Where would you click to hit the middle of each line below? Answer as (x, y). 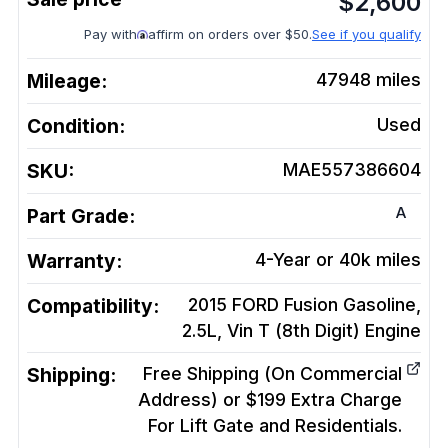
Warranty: (74, 261)
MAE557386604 (352, 169)
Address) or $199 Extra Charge (270, 399)
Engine (393, 330)
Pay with (110, 34)
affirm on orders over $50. (230, 34)
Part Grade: (81, 216)
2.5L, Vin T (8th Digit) (271, 330)
